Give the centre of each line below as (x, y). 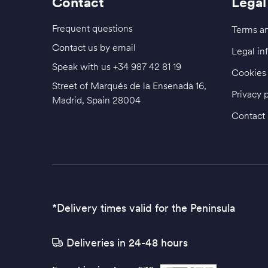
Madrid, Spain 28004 (96, 100)
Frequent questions (92, 28)
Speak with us (83, 67)
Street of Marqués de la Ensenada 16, (129, 86)
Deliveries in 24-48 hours (127, 243)
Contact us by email (94, 48)
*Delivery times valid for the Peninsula (144, 208)
